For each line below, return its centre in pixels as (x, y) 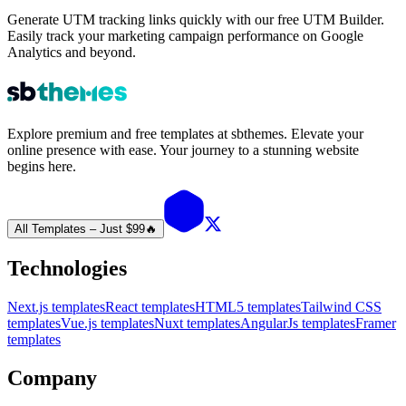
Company (52, 378)
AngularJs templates (298, 324)
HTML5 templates (248, 307)
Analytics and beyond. (72, 53)
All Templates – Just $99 (80, 229)
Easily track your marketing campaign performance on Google (185, 36)
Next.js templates (56, 307)
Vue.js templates (107, 324)
